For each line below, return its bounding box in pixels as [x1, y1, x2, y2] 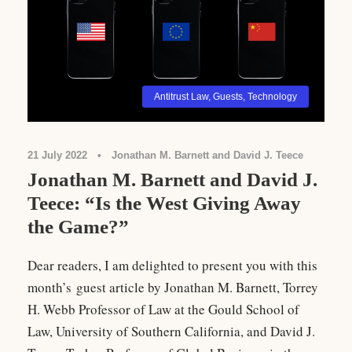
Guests [213, 90, 243, 102]
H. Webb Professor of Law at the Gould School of [27, 299, 299, 318]
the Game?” [27, 215, 129, 237]
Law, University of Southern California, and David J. [27, 321, 315, 340]
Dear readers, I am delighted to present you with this [27, 255, 317, 274]
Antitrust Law [154, 90, 208, 102]
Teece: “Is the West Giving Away [27, 192, 301, 214]
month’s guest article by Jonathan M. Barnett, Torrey [27, 277, 318, 296]
